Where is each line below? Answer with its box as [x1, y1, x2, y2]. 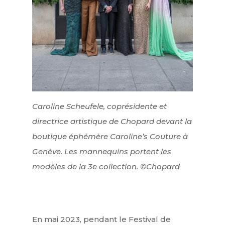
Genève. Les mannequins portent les [32, 147, 171, 157]
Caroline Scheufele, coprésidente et [32, 101, 167, 111]
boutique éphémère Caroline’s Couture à [32, 132, 188, 142]
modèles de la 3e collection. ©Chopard [32, 162, 180, 172]
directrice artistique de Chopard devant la [32, 117, 192, 127]
